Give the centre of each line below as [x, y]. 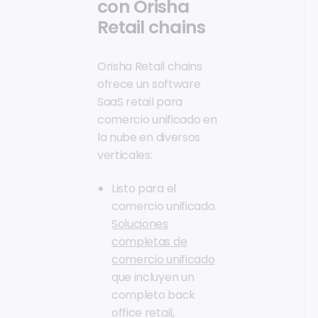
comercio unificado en [157, 120]
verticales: [125, 155]
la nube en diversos [149, 138]
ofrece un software [149, 84]
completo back [153, 295]
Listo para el [144, 189]
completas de [149, 242]
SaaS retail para [140, 102]
